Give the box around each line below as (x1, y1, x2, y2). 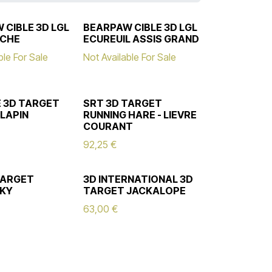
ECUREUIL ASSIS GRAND (83, 33, 199, 45)
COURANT (83, 120, 133, 132)
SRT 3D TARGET (83, 97, 162, 109)
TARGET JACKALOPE (83, 185, 186, 197)
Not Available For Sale (83, 51, 176, 63)
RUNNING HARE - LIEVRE (83, 109, 197, 121)
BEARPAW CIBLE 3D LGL (83, 21, 197, 33)
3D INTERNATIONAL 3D (83, 173, 193, 185)
